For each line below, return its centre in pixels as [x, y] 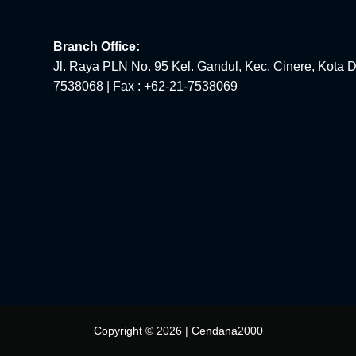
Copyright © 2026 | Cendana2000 [178, 330]
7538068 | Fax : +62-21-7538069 [145, 86]
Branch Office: [96, 46]
